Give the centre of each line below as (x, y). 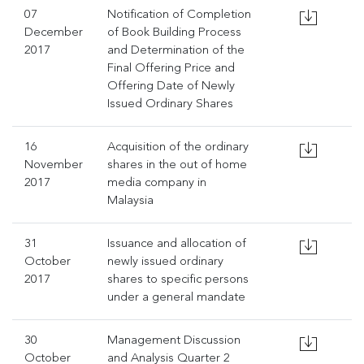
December (54, 33)
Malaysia (130, 201)
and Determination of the (176, 51)
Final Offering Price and (171, 69)
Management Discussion (174, 341)
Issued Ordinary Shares (170, 104)
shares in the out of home (177, 165)
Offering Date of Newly (171, 87)
